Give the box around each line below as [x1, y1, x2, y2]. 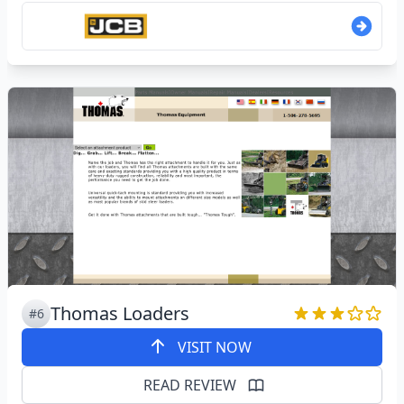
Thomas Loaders [50, 301, 189, 326]
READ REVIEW [142, 375, 236, 396]
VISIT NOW [178, 337, 252, 358]
